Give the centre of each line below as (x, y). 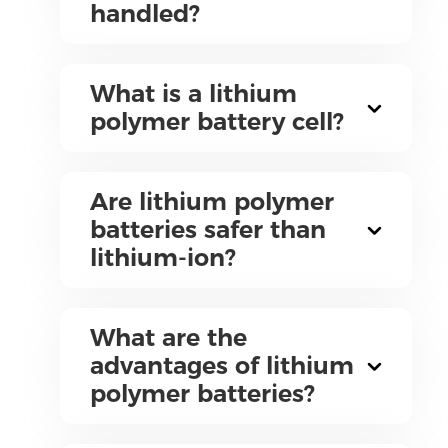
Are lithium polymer (211, 201)
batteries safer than (207, 229)
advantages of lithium (221, 365)
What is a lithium (193, 93)
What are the (168, 337)
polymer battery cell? (216, 121)
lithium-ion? (162, 257)
